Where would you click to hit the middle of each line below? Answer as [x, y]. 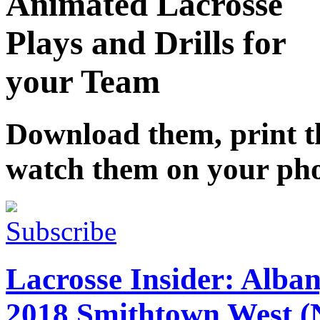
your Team [83, 82]
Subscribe [61, 231]
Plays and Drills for [146, 43]
